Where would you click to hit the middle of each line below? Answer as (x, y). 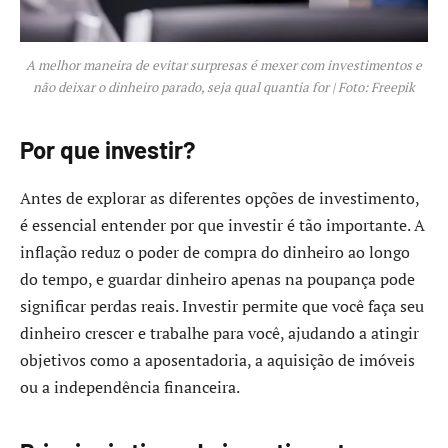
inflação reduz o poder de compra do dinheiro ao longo (215, 252)
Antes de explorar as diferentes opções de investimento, (219, 198)
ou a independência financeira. (130, 387)
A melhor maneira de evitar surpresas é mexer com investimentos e (224, 65)
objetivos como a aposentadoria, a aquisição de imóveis (217, 360)
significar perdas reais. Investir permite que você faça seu (222, 306)
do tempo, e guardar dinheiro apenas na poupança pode (217, 279)
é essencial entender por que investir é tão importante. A (222, 225)
